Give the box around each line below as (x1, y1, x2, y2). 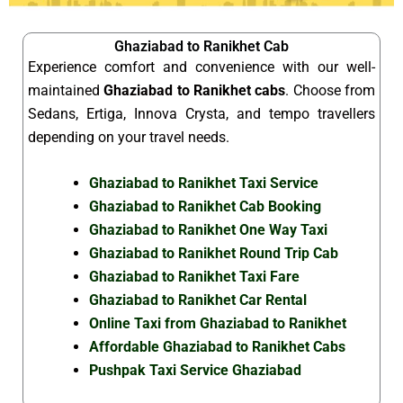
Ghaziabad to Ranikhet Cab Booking (89, 198, 321, 216)
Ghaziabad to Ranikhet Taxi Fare (89, 268, 300, 286)
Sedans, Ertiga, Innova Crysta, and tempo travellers (28, 104, 375, 122)
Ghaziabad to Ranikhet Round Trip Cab (89, 245, 338, 263)
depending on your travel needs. (28, 128, 229, 146)
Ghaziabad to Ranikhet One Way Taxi (89, 221, 327, 239)
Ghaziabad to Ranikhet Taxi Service (89, 175, 318, 193)
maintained (28, 81, 104, 99)
